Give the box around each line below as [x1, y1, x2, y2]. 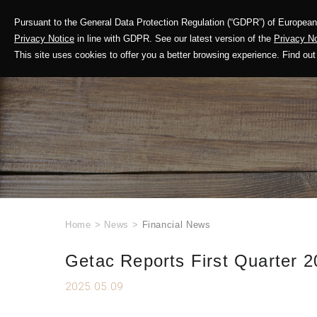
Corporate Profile [209, 24, 296, 36]
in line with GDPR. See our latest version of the [74, 33, 274, 44]
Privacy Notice [14, 33, 74, 44]
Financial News [142, 219, 211, 230]
